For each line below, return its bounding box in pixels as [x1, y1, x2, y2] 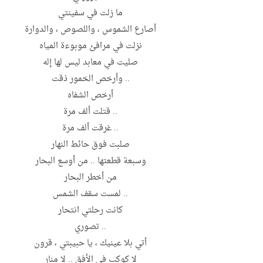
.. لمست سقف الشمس [53, 186, 128, 203]
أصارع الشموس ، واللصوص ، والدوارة [25, 22, 156, 38]
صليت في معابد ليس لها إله [43, 55, 138, 71]
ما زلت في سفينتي [58, 5, 123, 22]
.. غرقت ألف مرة [62, 120, 119, 137]
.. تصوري [75, 219, 106, 235]
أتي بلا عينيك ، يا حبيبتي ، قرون [34, 235, 147, 252]
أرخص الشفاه [68, 87, 113, 104]
